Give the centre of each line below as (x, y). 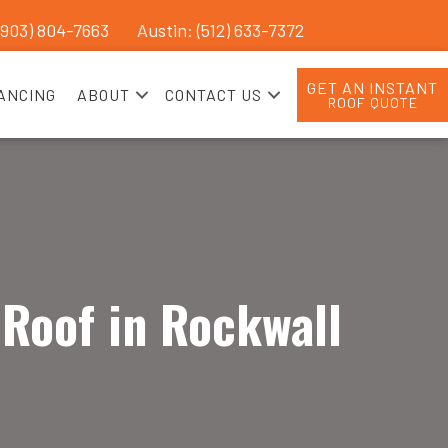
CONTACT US (214, 94)
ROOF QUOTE (372, 102)
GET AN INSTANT (373, 87)
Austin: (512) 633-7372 (220, 30)
